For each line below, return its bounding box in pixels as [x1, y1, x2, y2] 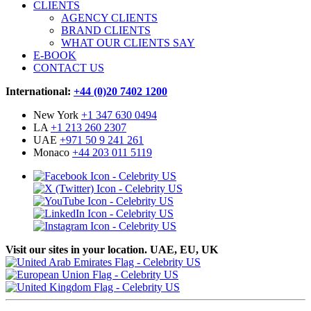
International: [6, 85, 74, 98]
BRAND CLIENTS [61, 24, 151, 37]
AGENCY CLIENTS [61, 12, 158, 24]
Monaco [33, 146, 72, 159]
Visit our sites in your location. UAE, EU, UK [6, 244, 218, 256]
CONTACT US [33, 62, 104, 74]
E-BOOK [33, 49, 76, 62]
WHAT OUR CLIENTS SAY [61, 37, 195, 49]
